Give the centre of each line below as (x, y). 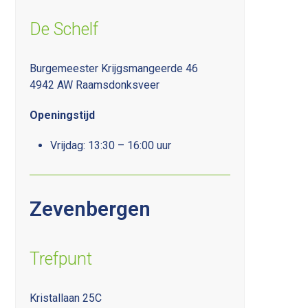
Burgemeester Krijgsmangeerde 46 (114, 68)
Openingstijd (63, 115)
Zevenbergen (90, 208)
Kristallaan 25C (66, 298)
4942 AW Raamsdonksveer (95, 85)
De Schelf (64, 29)
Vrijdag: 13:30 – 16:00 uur (111, 145)
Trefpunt (61, 258)
